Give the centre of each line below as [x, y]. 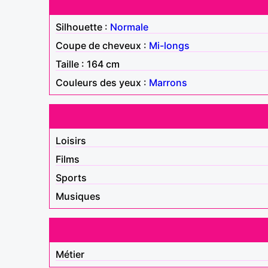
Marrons [168, 82]
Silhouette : [83, 27]
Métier [70, 254]
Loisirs [71, 140]
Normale [129, 27]
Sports [71, 177]
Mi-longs [169, 45]
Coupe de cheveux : [102, 45]
